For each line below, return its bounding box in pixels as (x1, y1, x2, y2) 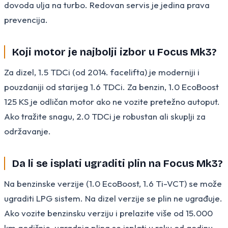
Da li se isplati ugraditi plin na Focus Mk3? (12, 157, 222, 169)
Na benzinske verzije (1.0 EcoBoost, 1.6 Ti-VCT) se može (4, 178, 222, 189)
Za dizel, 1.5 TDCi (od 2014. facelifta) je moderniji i (4, 66, 199, 77)
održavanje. (4, 125, 51, 136)
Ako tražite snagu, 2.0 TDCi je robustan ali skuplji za (4, 110, 206, 122)
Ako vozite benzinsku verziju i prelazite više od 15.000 (4, 207, 213, 218)
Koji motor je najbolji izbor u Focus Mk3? (12, 45, 216, 58)
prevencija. (4, 14, 48, 25)
